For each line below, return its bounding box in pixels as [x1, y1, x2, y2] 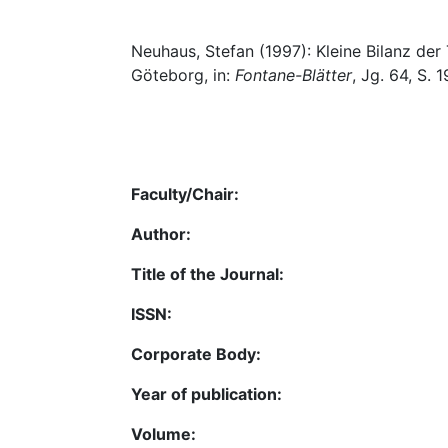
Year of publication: [131, 383, 282, 404]
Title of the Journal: [131, 263, 284, 284]
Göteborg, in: [131, 65, 235, 85]
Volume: [131, 423, 196, 444]
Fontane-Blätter [235, 65, 352, 85]
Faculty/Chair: [131, 183, 239, 204]
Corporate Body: [131, 343, 261, 364]
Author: [131, 223, 191, 244]
